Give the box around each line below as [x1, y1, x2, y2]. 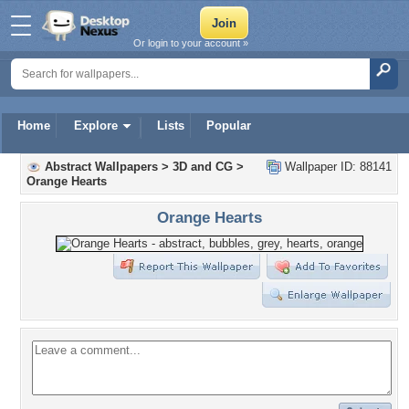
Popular [206, 119, 251, 132]
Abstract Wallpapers [45, 160, 158, 173]
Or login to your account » [133, 37, 248, 48]
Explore [74, 119, 118, 132]
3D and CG [173, 160, 233, 173]
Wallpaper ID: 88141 [281, 160, 392, 173]
